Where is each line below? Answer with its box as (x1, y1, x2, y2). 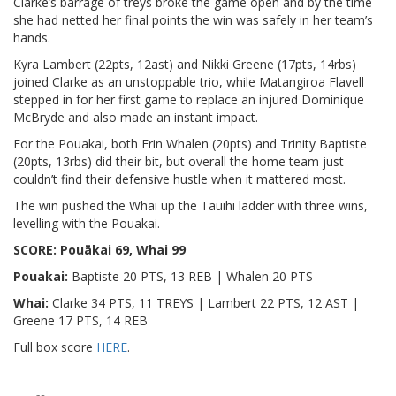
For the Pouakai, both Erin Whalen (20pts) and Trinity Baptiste (13, 135, 367, 153)
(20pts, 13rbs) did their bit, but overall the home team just (13, 153, 344, 171)
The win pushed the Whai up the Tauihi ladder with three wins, (13, 197, 368, 215)
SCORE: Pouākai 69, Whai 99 (13, 241, 186, 259)
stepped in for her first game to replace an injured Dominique (13, 91, 364, 109)
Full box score (13, 339, 96, 356)
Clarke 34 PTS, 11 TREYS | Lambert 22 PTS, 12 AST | (49, 294, 359, 312)
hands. (13, 29, 50, 47)
